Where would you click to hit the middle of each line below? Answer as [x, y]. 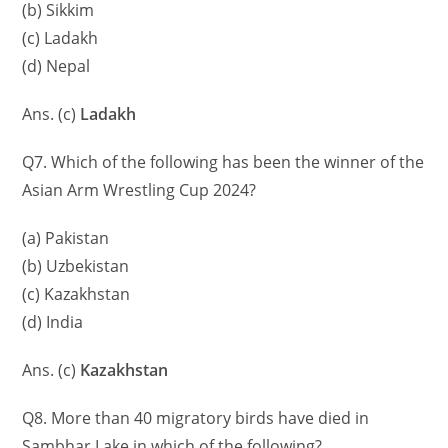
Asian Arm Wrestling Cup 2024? [139, 190]
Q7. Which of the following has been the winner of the [223, 162]
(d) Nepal [56, 66]
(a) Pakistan [66, 238]
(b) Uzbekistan [76, 266]
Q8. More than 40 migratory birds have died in [196, 418]
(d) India [53, 322]
